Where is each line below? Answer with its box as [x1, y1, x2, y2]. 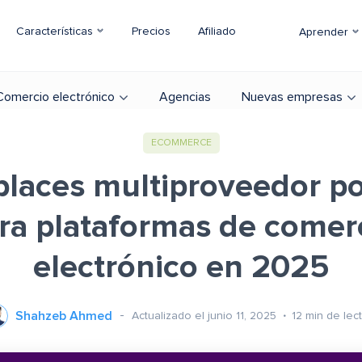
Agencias [159, 90, 211, 103]
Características [16, 26, 96, 37]
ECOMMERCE [150, 138, 212, 148]
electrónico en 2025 [33, 251, 329, 284]
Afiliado [198, 26, 236, 37]
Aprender [299, 27, 351, 38]
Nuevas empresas [242, 90, 343, 103]
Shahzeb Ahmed [15, 309, 112, 322]
